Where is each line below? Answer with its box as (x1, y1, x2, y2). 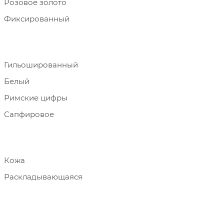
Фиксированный (4, 14, 69, 23)
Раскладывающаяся (4, 172, 82, 181)
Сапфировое (4, 109, 54, 119)
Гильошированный (4, 60, 78, 69)
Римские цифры (4, 93, 67, 102)
